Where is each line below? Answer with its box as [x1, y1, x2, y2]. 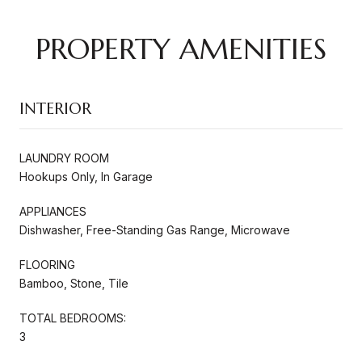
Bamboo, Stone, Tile [19, 276, 128, 290]
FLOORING [19, 257, 75, 271]
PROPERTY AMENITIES [36, 30, 326, 67]
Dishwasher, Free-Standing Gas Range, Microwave [19, 222, 290, 237]
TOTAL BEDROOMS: [19, 310, 126, 325]
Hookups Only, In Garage [19, 169, 153, 183]
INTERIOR [19, 98, 91, 119]
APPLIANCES [19, 204, 86, 218]
